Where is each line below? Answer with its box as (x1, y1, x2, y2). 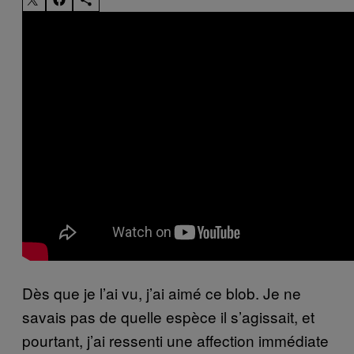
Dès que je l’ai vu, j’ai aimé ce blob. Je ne (22, 281, 301, 303)
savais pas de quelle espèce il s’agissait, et (22, 305, 314, 327)
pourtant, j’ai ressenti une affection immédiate (22, 329, 329, 351)
